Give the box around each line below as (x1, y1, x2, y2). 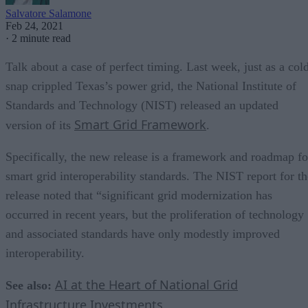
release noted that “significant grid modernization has (5, 188, 272, 202)
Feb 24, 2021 (5, 19, 63, 32)
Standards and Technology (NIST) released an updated (5, 98, 278, 112)
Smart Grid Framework (74, 115, 206, 133)
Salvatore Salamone (5, 7, 91, 19)
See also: (5, 278, 52, 292)
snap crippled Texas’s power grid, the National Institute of (5, 78, 296, 93)
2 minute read (12, 32, 71, 44)
